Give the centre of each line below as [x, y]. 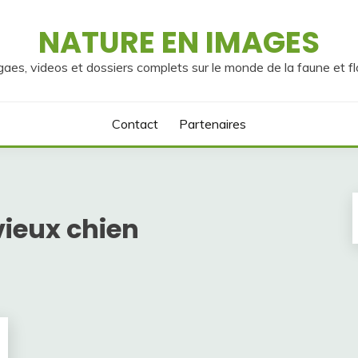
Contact [135, 124]
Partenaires [212, 124]
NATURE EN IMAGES [179, 42]
